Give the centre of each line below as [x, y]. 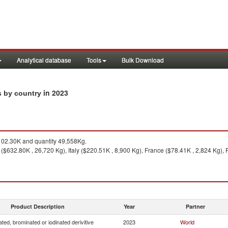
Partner [195, 206]
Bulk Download [143, 60]
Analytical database [44, 60]
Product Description [38, 206]
